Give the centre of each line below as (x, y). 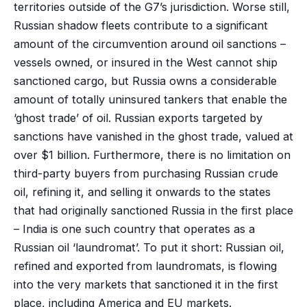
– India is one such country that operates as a (134, 229)
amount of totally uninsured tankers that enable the (150, 99)
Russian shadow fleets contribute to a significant (140, 25)
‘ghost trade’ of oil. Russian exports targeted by (138, 118)
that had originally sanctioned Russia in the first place (153, 210)
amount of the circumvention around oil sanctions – (149, 44)
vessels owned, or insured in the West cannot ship (145, 62)
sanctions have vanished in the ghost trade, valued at (153, 136)
